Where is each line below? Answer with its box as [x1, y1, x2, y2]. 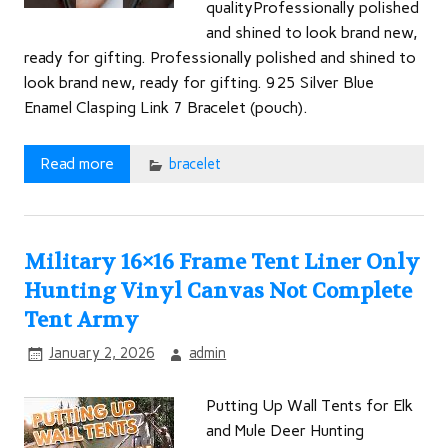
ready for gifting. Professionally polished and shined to [24, 48, 416, 68]
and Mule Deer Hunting [206, 420, 364, 440]
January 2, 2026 [48, 344, 155, 363]
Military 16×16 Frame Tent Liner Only [24, 249, 420, 277]
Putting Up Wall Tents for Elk [206, 395, 413, 415]
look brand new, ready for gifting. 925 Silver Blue [24, 73, 374, 93]
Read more [40, 154, 114, 174]
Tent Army [24, 307, 139, 335]
